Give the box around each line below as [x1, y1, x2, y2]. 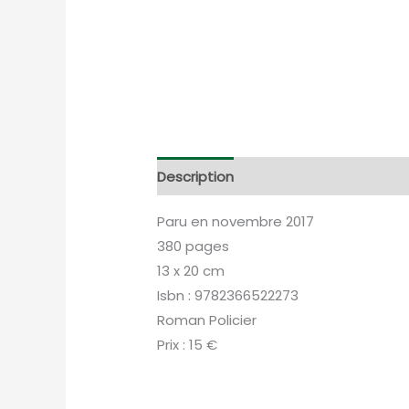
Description [157, 166, 235, 186]
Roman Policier [157, 310, 257, 330]
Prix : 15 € [157, 335, 218, 355]
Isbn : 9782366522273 [157, 286, 299, 306]
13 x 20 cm [157, 261, 225, 281]
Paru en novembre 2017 [157, 212, 315, 232]
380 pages [157, 236, 230, 257]
